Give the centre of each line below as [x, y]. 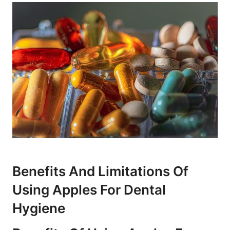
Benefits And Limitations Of [100, 171]
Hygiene [39, 208]
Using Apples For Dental [89, 189]
